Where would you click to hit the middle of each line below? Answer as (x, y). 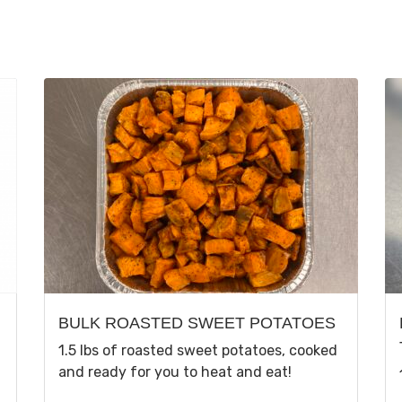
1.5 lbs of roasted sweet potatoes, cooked (198, 350)
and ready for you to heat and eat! (175, 371)
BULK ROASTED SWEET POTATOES (197, 323)
